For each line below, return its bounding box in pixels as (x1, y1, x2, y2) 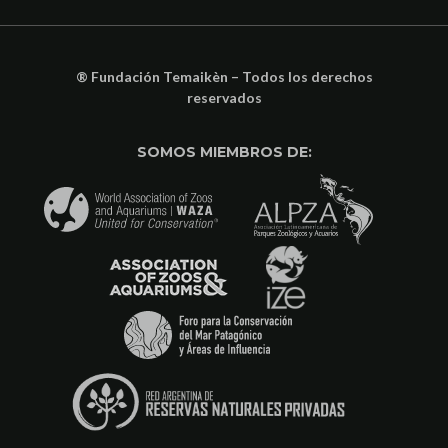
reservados (186, 88, 262, 106)
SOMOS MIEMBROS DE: (136, 142, 312, 161)
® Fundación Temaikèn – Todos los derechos (75, 67, 373, 85)
